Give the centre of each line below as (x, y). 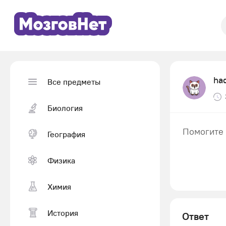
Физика (61, 160)
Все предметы (74, 81)
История (63, 213)
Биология (65, 108)
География (66, 134)
